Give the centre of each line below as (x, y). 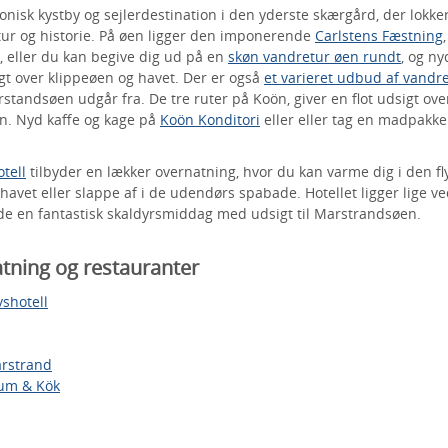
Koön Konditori (210, 119)
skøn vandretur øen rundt (314, 56)
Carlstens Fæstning (379, 35)
